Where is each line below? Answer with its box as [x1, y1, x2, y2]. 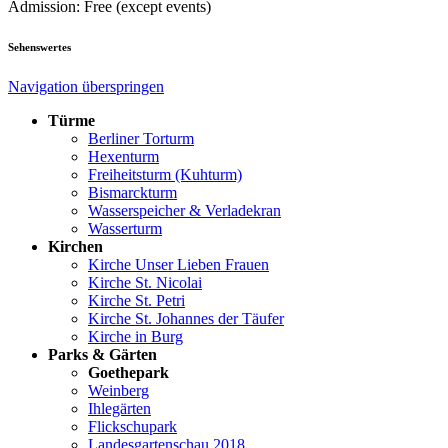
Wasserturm [88, 220, 162, 238]
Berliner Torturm [88, 130, 194, 148]
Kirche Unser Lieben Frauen [88, 256, 269, 274]
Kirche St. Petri [88, 292, 185, 310]
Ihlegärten [88, 400, 151, 418]
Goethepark [88, 364, 169, 382]
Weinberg [88, 382, 149, 400]
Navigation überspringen [8, 78, 164, 96]
